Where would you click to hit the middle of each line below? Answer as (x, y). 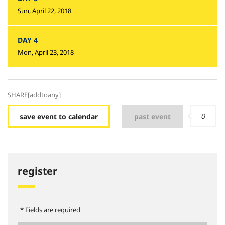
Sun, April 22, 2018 (44, 11)
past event (152, 116)
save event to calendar (59, 116)
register (37, 171)
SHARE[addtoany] (34, 95)
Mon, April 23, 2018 (46, 52)
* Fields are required (50, 210)
